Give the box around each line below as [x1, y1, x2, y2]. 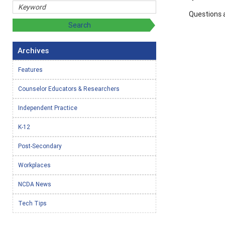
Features [18, 66, 43, 74]
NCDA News [18, 180, 51, 188]
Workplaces [18, 161, 51, 169]
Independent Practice [18, 104, 77, 112]
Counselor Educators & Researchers [18, 85, 120, 93]
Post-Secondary [18, 142, 62, 150]
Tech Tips [18, 199, 47, 207]
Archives [18, 46, 49, 56]
